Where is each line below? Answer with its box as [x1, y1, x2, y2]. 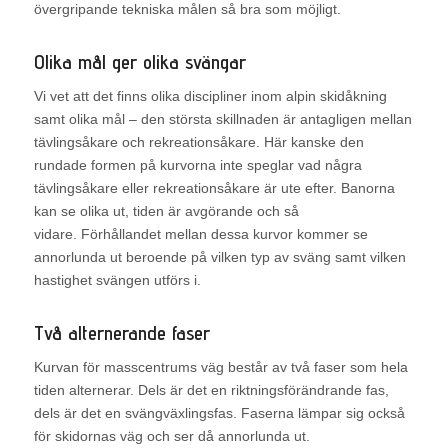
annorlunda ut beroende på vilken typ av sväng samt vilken [33, 249, 406, 266]
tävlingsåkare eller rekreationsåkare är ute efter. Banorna [33, 180, 395, 197]
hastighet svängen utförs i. [33, 272, 201, 289]
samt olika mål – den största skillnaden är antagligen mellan [33, 111, 412, 128]
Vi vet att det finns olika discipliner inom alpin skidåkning [33, 88, 387, 105]
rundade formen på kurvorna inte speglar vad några [33, 157, 362, 174]
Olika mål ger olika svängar [33, 50, 246, 75]
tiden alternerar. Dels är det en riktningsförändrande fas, [33, 382, 389, 399]
